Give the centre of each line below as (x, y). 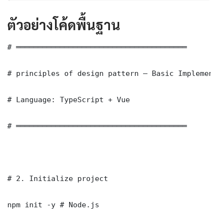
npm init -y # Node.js (53, 204)
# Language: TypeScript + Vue (69, 99)
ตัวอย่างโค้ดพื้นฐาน (64, 24)
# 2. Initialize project (58, 178)
